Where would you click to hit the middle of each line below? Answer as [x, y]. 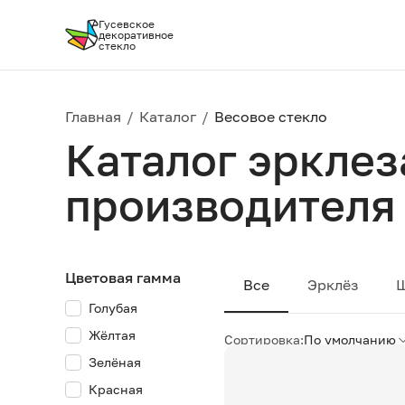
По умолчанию [350, 339]
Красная [116, 389]
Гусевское [127, 24]
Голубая [113, 308]
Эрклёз [333, 285]
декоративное [136, 34]
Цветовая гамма [123, 278]
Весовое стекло [271, 117]
